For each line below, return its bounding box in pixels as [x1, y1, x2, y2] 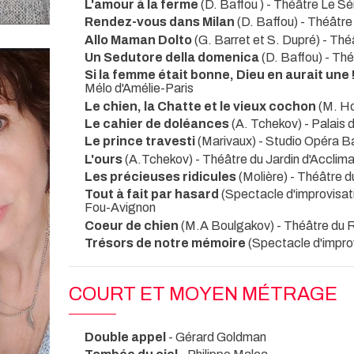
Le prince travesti [85, 134, 198, 149]
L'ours [85, 152, 125, 166]
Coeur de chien [85, 218, 181, 232]
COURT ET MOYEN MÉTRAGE [69, 284, 337, 305]
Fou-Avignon [85, 201, 156, 215]
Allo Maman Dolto [85, 32, 194, 47]
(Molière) [239, 169, 290, 183]
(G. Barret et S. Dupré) [194, 32, 322, 47]
